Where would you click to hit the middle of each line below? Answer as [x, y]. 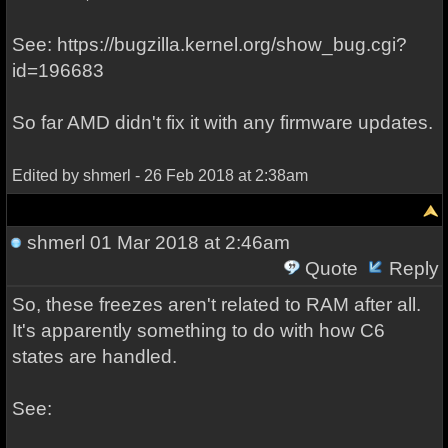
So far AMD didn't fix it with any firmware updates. [222, 122]
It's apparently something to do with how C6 [198, 330]
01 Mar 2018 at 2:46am [187, 242]
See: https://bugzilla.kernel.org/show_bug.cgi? [209, 44]
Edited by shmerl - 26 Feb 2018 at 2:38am [159, 175]
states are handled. [94, 356]
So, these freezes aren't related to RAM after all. [216, 304]
